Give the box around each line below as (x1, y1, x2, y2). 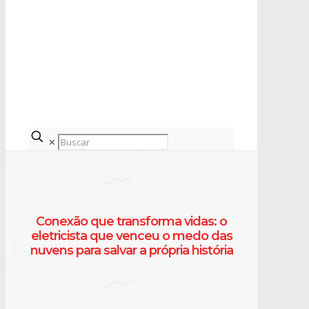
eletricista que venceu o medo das (30, 228, 232, 243)
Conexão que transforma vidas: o (36, 213, 227, 229)
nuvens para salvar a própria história (30, 242, 233, 258)
